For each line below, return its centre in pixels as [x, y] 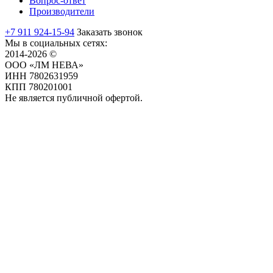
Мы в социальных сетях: [56, 43]
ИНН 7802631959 [41, 76]
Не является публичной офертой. [74, 97]
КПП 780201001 [39, 87]
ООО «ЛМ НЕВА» [44, 65]
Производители [62, 11]
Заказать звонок [110, 32]
